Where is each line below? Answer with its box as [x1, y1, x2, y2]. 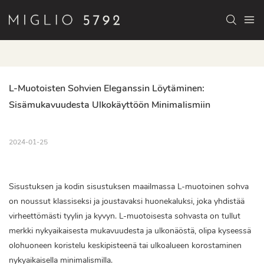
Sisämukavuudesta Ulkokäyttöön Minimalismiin [9, 98, 210, 112]
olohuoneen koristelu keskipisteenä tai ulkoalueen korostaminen [9, 240, 242, 252]
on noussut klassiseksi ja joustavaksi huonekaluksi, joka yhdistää [9, 196, 245, 207]
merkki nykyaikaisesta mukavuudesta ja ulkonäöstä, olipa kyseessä [9, 225, 251, 237]
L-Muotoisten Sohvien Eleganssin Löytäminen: [9, 82, 204, 95]
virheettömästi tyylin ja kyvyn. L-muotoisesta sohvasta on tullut [9, 210, 240, 222]
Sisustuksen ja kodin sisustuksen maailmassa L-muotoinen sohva [9, 181, 249, 193]
